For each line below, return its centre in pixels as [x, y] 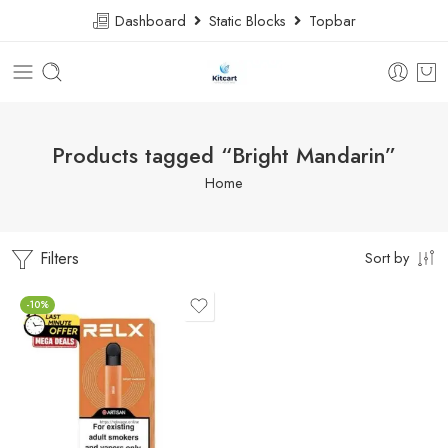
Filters [57, 258]
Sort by [387, 257]
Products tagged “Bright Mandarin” [224, 155]
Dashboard [152, 20]
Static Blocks [247, 20]
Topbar [328, 20]
